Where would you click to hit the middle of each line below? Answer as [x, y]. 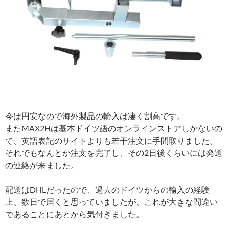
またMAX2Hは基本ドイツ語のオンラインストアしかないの [114, 128]
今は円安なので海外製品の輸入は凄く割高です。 [95, 116]
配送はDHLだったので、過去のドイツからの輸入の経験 [107, 189]
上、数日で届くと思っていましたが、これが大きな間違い [111, 201]
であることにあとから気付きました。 [75, 214]
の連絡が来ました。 [42, 165]
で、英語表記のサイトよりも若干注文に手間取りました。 [111, 140]
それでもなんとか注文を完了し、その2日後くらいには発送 [114, 152]
